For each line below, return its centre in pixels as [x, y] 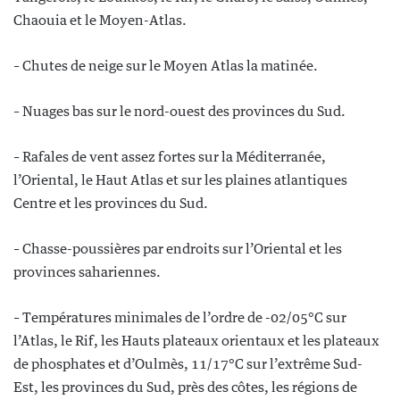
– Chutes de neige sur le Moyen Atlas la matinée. [166, 65]
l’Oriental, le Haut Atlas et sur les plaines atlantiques [180, 179]
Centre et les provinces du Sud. [111, 203]
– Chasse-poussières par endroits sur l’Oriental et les [178, 248]
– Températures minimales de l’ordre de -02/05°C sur [180, 317]
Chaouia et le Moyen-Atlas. [100, 20]
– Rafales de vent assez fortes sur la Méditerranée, [170, 156]
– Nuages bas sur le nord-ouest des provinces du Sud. [179, 111]
